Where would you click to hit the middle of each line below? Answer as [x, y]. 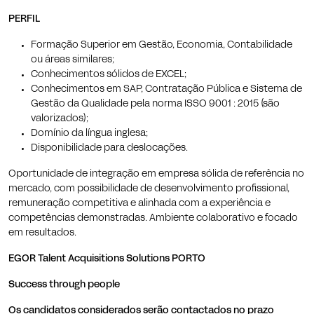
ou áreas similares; [73, 60]
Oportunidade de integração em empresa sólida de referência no [156, 174]
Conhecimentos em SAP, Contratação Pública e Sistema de [166, 89]
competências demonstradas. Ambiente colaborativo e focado [153, 218]
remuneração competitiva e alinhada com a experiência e [139, 203]
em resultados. [42, 233]
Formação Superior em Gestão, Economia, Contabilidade [162, 45]
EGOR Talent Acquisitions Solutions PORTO [107, 259]
